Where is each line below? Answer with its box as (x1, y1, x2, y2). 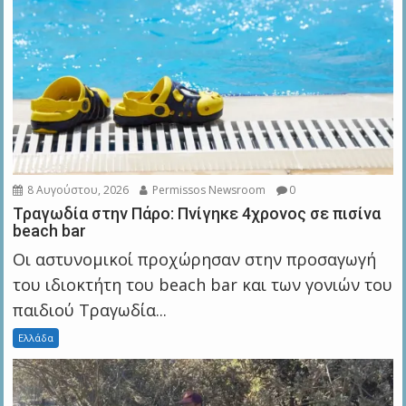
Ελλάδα (18, 331, 54, 345)
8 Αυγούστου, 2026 (24, 182, 130, 198)
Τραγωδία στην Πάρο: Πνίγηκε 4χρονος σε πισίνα (13, 204, 382, 224)
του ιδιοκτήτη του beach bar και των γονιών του (13, 274, 393, 296)
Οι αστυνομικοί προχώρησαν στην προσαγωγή (13, 248, 377, 271)
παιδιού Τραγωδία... (13, 299, 168, 322)
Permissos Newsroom (150, 182, 266, 198)
